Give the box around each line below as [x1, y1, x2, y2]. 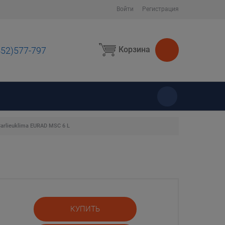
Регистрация [142, 6, 179, 13]
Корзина [119, 45, 150, 54]
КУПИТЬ [70, 204, 100, 213]
